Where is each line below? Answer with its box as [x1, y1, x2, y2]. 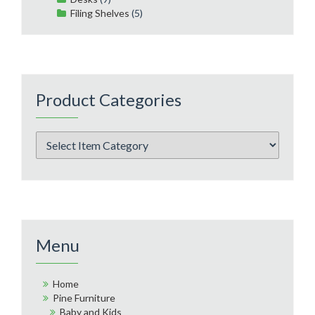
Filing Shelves [70, 6, 129, 19]
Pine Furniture [53, 292, 115, 304]
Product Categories [36, 89, 181, 110]
